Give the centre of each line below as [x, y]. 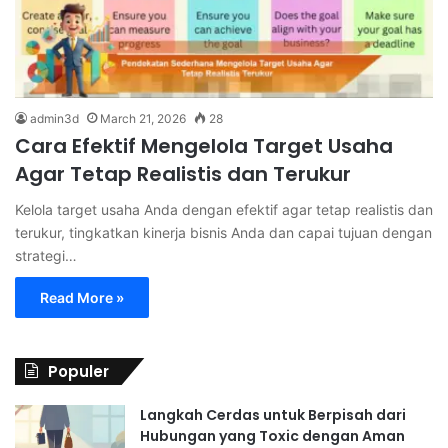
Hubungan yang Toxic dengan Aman [272, 435]
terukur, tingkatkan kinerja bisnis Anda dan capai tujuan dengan [223, 232]
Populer [78, 371]
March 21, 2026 [143, 118]
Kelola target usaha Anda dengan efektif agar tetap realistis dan [224, 209]
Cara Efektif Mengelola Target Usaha [204, 145]
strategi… [46, 255]
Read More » [82, 297]
